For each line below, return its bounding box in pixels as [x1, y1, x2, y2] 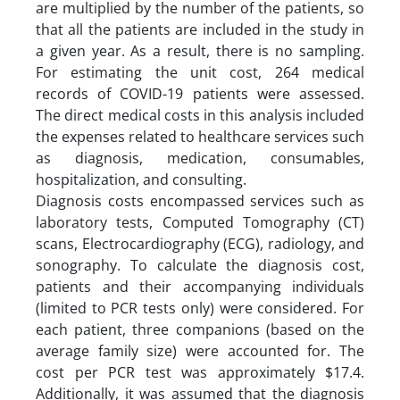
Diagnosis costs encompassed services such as [36, 190, 364, 211]
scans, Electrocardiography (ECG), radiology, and [36, 233, 364, 254]
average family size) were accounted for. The [36, 340, 364, 361]
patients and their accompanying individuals [36, 276, 364, 296]
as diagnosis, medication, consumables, [36, 147, 364, 168]
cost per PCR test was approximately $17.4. [36, 362, 364, 382]
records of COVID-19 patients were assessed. [36, 83, 364, 104]
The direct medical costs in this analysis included [36, 104, 364, 125]
